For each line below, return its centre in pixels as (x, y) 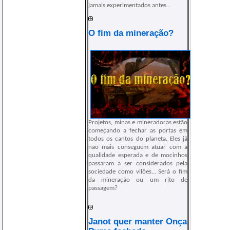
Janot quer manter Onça (138, 221)
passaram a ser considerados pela (138, 164)
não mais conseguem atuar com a (138, 147)
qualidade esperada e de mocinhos (138, 156)
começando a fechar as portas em (138, 131)
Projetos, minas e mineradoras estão (138, 123)
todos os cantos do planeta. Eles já (138, 139)
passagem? (103, 188)
